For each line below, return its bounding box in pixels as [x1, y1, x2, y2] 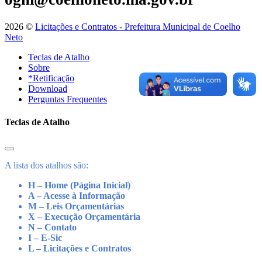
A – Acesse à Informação [28, 190, 125, 201]
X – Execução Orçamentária [28, 211, 140, 222]
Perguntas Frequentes [28, 94, 107, 105]
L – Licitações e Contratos [28, 243, 131, 253]
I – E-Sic [28, 232, 62, 243]
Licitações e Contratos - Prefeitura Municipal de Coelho [35, 22, 240, 32]
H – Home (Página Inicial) [28, 180, 130, 190]
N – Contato [28, 222, 77, 232]
